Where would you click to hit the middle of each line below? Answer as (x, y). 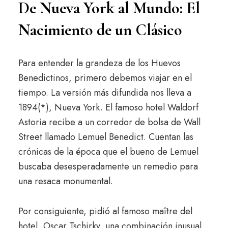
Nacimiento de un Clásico (100, 30)
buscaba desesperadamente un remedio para (108, 166)
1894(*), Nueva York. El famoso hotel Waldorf (108, 107)
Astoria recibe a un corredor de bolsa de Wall (109, 122)
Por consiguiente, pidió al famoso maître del (105, 211)
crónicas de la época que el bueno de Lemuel (108, 152)
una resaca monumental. (65, 181)
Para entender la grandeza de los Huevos (99, 63)
